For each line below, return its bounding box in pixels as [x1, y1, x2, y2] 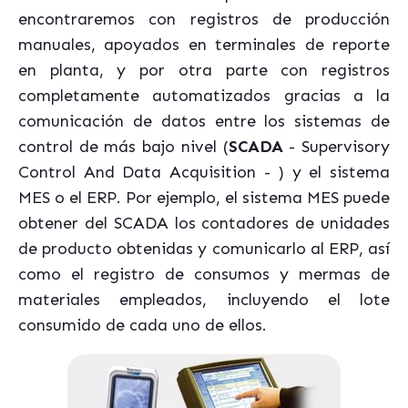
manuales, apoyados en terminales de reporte [18, 35, 390, 56]
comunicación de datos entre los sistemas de [18, 111, 390, 132]
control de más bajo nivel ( [18, 137, 229, 158]
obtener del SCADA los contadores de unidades [18, 213, 390, 234]
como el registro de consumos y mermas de [18, 264, 390, 285]
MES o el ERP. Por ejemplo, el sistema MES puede [18, 188, 390, 209]
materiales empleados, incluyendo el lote [18, 290, 390, 311]
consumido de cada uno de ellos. [18, 315, 267, 336]
